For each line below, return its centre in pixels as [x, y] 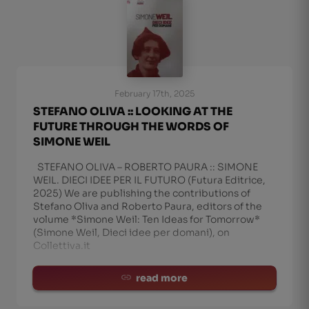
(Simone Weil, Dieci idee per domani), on [131, 232]
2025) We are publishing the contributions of [142, 193]
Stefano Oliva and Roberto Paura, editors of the [148, 206]
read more [162, 278]
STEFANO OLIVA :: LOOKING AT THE [133, 111]
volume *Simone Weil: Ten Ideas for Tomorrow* [147, 219]
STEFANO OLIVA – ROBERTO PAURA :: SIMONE [146, 167]
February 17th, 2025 [154, 93]
